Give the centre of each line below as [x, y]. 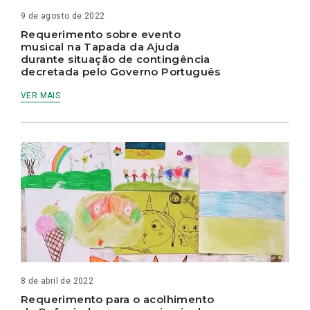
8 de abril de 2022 [57, 281]
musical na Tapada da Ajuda [100, 46]
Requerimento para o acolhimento [118, 300]
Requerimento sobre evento [101, 34]
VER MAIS [41, 95]
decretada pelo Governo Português [121, 71]
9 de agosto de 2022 [63, 16]
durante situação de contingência [116, 59]
